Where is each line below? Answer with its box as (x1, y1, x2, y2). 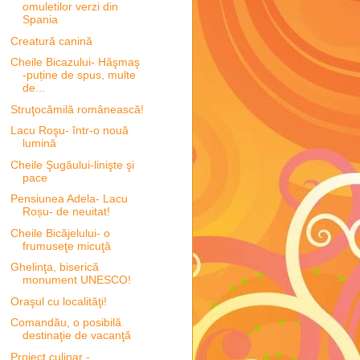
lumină (22, 137, 56, 150)
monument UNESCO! (22, 273, 131, 287)
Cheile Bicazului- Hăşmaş (10, 55, 140, 69)
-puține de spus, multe (22, 68, 136, 82)
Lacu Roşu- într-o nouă (10, 124, 129, 137)
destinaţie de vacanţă (22, 329, 131, 342)
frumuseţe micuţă (22, 239, 111, 252)
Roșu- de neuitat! (22, 205, 110, 219)
